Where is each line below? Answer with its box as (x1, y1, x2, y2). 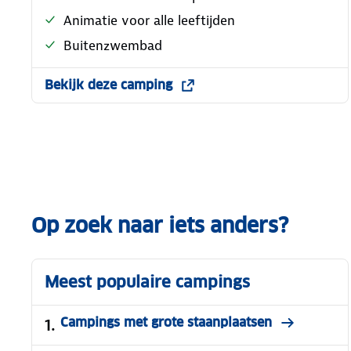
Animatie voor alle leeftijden (63, 11, 235, 29)
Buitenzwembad (63, 36, 162, 54)
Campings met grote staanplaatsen (60, 313, 272, 331)
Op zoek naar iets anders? (31, 212, 288, 238)
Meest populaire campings (45, 271, 250, 292)
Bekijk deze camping (45, 76, 172, 93)
